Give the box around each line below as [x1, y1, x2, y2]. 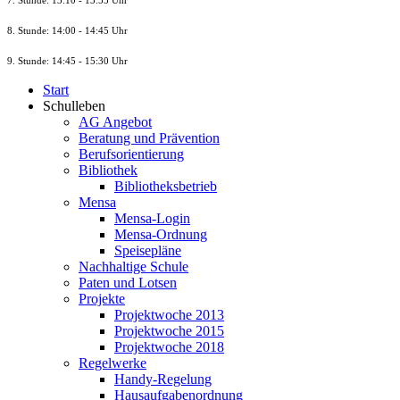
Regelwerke [79, 354, 146, 371]
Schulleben [43, 97, 105, 113]
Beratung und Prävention [79, 129, 220, 146]
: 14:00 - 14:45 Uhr [46, 25, 128, 36]
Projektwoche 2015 [114, 322, 224, 338]
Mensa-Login [114, 210, 190, 226]
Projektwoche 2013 [114, 306, 224, 322]
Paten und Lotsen [79, 274, 177, 290]
